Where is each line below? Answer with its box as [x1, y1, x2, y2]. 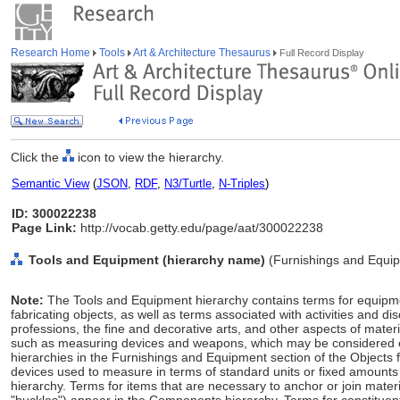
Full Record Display [277, 47, 364, 58]
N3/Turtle [164, 177, 212, 190]
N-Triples [219, 177, 265, 190]
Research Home [11, 46, 93, 59]
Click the [11, 150, 62, 164]
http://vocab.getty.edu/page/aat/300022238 [77, 221, 323, 235]
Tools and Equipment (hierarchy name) [29, 253, 265, 267]
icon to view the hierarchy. [74, 150, 224, 164]
